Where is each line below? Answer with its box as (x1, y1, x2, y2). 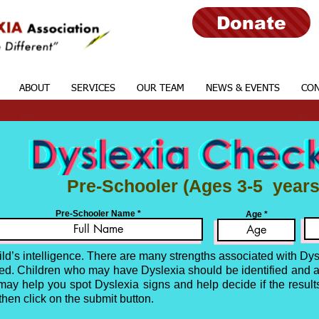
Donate (216, 12, 286, 33)
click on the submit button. (23, 293, 154, 305)
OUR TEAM (136, 83, 184, 93)
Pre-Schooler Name (55, 209, 135, 219)
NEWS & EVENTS (205, 83, 280, 93)
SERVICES (70, 83, 115, 93)
